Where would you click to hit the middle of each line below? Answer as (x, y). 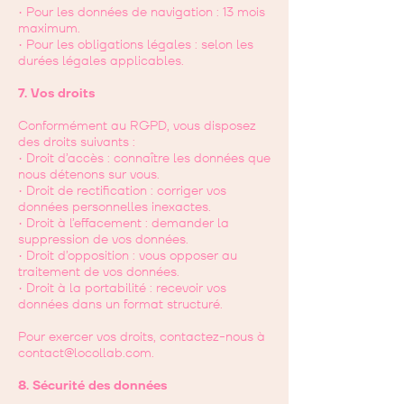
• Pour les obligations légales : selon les (136, 45)
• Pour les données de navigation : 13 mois (142, 12)
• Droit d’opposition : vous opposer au (128, 256)
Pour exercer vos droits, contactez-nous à (142, 337)
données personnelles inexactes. (115, 207)
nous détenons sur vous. (89, 174)
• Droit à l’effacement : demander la (124, 223)
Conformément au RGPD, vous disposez (137, 126)
